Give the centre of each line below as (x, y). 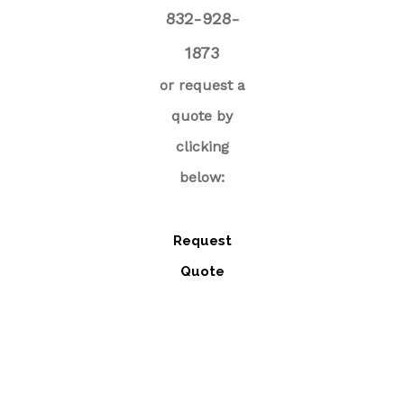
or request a (202, 85)
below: (202, 177)
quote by (202, 115)
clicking (202, 146)
